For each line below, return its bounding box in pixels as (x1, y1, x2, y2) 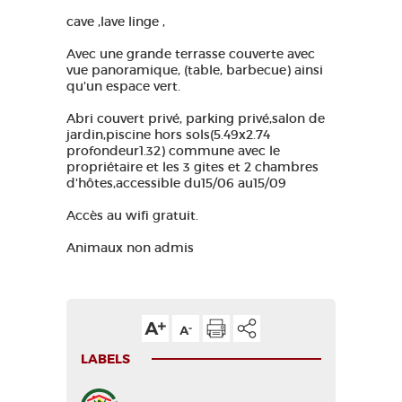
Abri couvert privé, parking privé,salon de (66, 110, 325, 127)
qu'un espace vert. (66, 78, 180, 94)
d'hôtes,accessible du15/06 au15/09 (66, 175, 286, 191)
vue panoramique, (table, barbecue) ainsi (66, 62, 323, 78)
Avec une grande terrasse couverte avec (66, 46, 315, 62)
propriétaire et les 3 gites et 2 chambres (66, 159, 319, 175)
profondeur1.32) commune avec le (66, 143, 280, 159)
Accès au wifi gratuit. (66, 207, 198, 223)
